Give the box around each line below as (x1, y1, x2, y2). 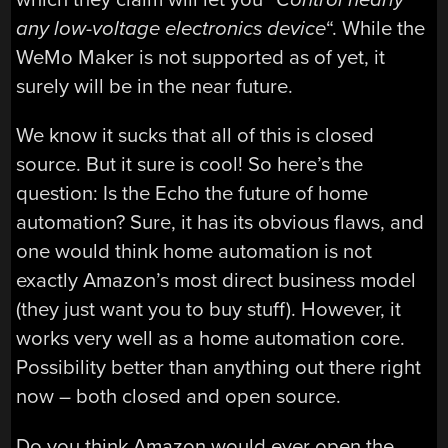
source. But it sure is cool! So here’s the (16, 152, 364, 178)
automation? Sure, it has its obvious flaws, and (16, 210, 425, 236)
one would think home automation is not (16, 239, 373, 265)
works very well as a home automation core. (16, 326, 406, 352)
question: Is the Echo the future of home (16, 181, 369, 207)
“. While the (326, 15, 426, 41)
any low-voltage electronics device (16, 15, 327, 41)
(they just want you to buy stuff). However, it (16, 297, 402, 323)
